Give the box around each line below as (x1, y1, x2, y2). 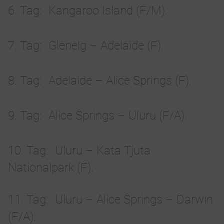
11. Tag (8, 192, 46, 207)
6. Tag (8, 3, 39, 18)
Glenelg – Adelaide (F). (48, 38, 163, 53)
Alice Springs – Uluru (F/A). (48, 108, 187, 123)
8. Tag (8, 73, 39, 88)
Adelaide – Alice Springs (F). (48, 73, 191, 88)
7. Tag (8, 38, 39, 53)
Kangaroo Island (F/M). (48, 3, 167, 18)
